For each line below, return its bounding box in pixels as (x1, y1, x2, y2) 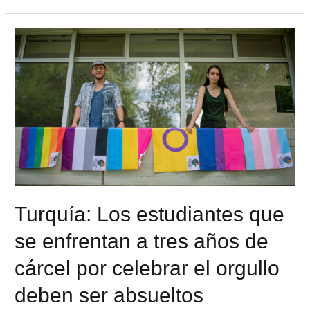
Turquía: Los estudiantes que (15, 202, 285, 226)
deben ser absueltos (15, 283, 204, 307)
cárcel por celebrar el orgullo (15, 256, 280, 280)
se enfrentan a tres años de (15, 229, 269, 253)
